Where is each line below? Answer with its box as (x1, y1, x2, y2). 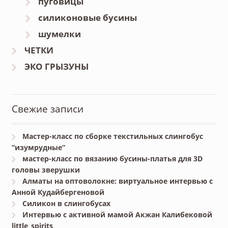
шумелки (38, 28, 81, 40)
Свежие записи (11, 102, 83, 116)
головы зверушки (11, 165, 80, 175)
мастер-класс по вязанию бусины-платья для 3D (22, 154, 203, 164)
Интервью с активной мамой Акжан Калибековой (22, 210, 213, 220)
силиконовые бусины (38, 12, 137, 24)
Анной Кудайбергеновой (11, 187, 104, 197)
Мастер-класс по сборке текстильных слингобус (22, 131, 204, 141)
